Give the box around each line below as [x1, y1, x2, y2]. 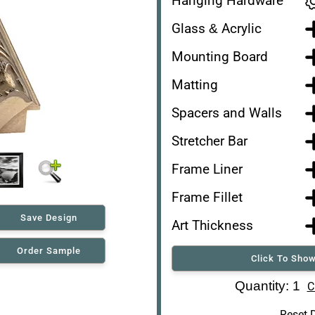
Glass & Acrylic [172, 20, 262, 37]
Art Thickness [172, 217, 253, 233]
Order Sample [17, 245, 81, 256]
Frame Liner [172, 160, 243, 177]
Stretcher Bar [172, 132, 247, 149]
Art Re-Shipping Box [172, 278, 290, 295]
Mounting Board [172, 48, 268, 65]
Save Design [20, 212, 77, 223]
